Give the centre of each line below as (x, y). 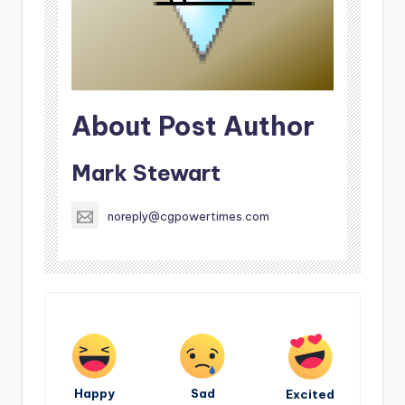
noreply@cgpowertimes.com (188, 217)
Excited (311, 395)
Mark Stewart (146, 173)
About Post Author (193, 127)
